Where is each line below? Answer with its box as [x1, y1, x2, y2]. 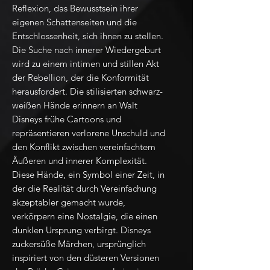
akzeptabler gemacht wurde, [12, 196, 125, 209]
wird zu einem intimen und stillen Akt [12, 58, 159, 70]
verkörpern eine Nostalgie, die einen [12, 210, 157, 222]
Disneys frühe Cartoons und [12, 113, 121, 125]
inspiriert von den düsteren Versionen [12, 252, 159, 264]
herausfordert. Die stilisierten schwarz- [12, 86, 163, 98]
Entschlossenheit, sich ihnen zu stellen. [12, 30, 163, 42]
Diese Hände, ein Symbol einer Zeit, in [12, 169, 165, 181]
